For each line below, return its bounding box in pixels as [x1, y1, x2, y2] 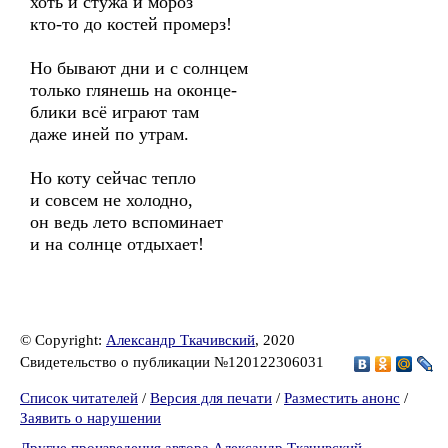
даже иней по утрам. [30, 124, 189, 144]
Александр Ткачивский [106, 332, 255, 348]
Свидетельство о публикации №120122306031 [20, 353, 328, 370]
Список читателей [20, 390, 138, 406]
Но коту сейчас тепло [30, 168, 196, 188]
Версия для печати [150, 390, 272, 406]
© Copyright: [20, 332, 106, 348]
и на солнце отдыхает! [30, 234, 204, 254]
